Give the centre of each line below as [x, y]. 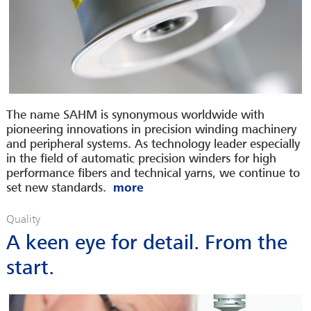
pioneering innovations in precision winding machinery [151, 130]
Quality [23, 219]
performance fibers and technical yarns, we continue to [153, 174]
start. [30, 268]
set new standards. [56, 188]
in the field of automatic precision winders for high [141, 159]
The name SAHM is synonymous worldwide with [135, 115]
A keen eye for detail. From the [146, 243]
